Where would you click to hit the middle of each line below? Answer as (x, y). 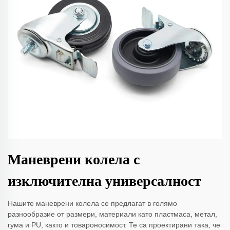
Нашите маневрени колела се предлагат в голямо (92, 204)
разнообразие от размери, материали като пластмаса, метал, (112, 214)
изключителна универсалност (104, 181)
